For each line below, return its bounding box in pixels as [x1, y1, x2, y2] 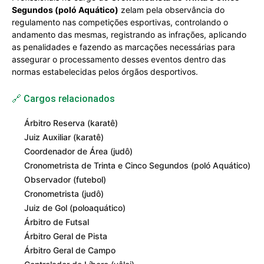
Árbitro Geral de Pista [24, 231, 107, 241]
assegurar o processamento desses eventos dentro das [12, 54, 226, 64]
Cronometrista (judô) [24, 189, 104, 199]
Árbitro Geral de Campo [24, 245, 115, 255]
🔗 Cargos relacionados [12, 93, 115, 104]
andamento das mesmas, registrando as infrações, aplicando [12, 29, 246, 39]
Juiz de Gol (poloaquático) [24, 203, 126, 213]
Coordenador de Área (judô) [24, 146, 133, 156]
